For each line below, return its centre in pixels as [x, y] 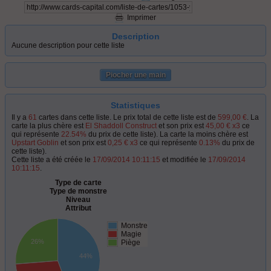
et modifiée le [184, 160]
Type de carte [78, 183]
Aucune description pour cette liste [68, 45]
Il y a [20, 117]
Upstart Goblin [35, 143]
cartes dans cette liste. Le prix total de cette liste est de [127, 117]
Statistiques [135, 105]
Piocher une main [135, 75]
